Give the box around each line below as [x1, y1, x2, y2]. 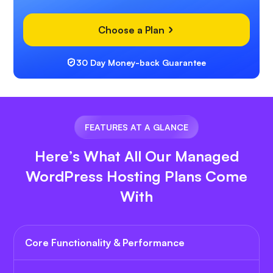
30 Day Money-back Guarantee [76, 57, 206, 68]
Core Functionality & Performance [25, 236, 185, 249]
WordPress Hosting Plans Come [26, 167, 247, 186]
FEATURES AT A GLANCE [85, 122, 188, 133]
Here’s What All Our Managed [34, 147, 239, 166]
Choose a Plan [98, 24, 167, 37]
